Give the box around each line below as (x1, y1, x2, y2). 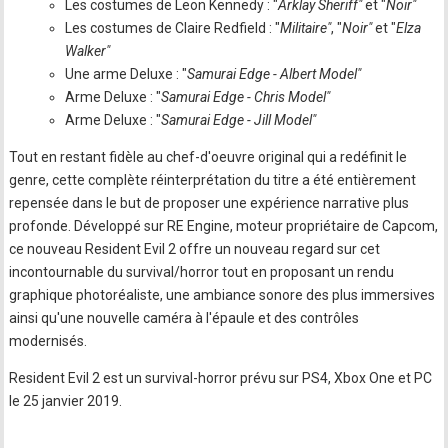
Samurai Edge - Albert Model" (187, 66, 362, 82)
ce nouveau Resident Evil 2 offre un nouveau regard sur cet (9, 241, 381, 257)
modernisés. (9, 333, 88, 349)
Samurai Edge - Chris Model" (161, 89, 331, 105)
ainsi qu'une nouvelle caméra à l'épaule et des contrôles (9, 310, 360, 326)
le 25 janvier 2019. (9, 393, 123, 409)
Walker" (65, 43, 111, 59)
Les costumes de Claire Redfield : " (65, 20, 281, 36)
